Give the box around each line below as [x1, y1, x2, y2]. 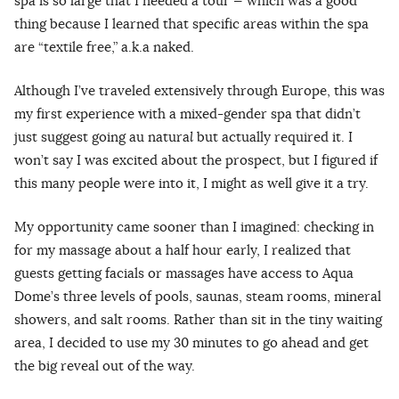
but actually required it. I [193, 128, 353, 146]
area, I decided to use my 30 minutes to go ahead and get [14, 334, 369, 352]
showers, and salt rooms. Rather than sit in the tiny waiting [14, 311, 382, 329]
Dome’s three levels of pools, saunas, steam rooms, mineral [14, 288, 381, 305]
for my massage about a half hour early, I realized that [14, 241, 351, 259]
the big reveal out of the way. [14, 357, 195, 375]
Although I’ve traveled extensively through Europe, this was [14, 82, 385, 100]
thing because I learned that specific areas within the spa [14, 15, 369, 33]
